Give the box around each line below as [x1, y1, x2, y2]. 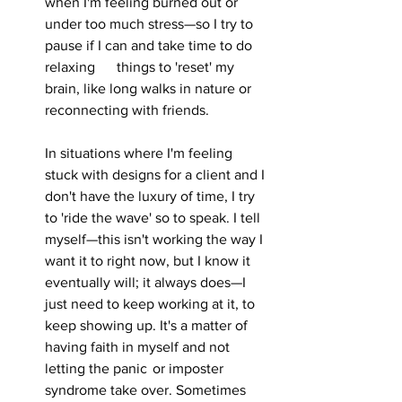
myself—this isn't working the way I [45, 232, 267, 247]
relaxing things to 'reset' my [45, 59, 99, 74]
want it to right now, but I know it [45, 253, 254, 268]
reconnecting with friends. [45, 102, 209, 118]
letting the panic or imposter [45, 361, 151, 376]
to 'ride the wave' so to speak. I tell [45, 210, 264, 225]
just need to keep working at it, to [45, 296, 258, 311]
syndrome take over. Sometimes [45, 382, 249, 398]
